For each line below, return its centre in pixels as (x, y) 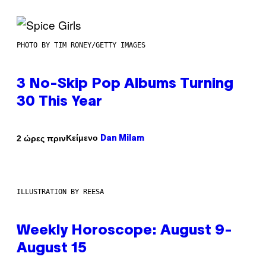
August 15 (52, 249)
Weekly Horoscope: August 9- (124, 231)
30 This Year (59, 102)
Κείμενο (83, 138)
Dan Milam (122, 139)
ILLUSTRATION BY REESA (60, 192)
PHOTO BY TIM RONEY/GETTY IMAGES (81, 45)
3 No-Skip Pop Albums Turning (125, 85)
